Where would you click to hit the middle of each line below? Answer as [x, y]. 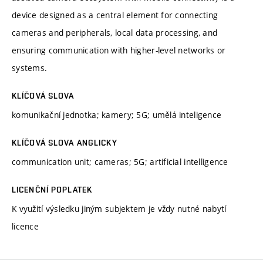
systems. [30, 68]
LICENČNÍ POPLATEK [52, 189]
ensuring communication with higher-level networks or [119, 50]
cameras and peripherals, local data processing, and [115, 32]
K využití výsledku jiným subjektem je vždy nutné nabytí [119, 208]
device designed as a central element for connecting [115, 15]
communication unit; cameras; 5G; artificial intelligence [120, 161]
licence [25, 226]
